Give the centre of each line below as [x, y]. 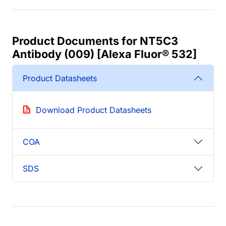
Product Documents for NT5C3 [95, 41]
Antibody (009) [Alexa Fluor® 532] [104, 54]
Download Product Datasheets [94, 110]
